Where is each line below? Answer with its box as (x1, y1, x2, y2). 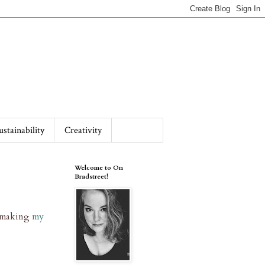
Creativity (64, 124, 102, 137)
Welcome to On (75, 163, 123, 173)
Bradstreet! (75, 172, 108, 182)
